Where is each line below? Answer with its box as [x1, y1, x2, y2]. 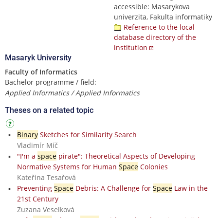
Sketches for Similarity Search [37, 129, 137, 139]
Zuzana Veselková [17, 204, 74, 214]
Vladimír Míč [17, 140, 58, 150]
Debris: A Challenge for [73, 183, 153, 193]
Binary [17, 129, 38, 139]
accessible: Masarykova [114, 1, 190, 11]
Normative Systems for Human [17, 162, 119, 171]
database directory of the [114, 32, 196, 42]
